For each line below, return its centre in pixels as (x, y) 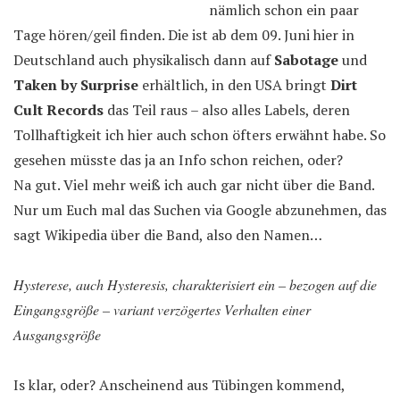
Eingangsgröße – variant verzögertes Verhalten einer (162, 309)
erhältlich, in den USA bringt (234, 85)
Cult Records (58, 110)
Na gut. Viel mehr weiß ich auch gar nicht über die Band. (194, 185)
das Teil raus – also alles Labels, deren (227, 110)
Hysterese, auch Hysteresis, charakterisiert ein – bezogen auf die (195, 284)
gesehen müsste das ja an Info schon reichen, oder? (178, 160)
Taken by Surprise (76, 85)
